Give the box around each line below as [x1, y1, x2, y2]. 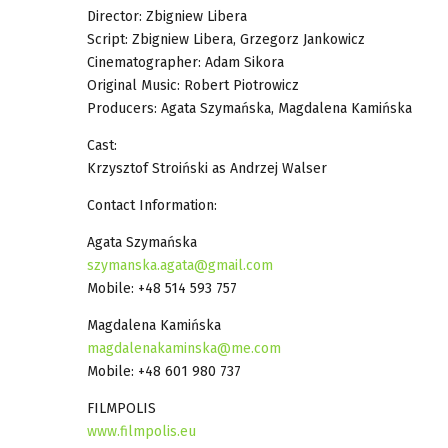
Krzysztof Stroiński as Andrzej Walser [87, 159, 327, 177]
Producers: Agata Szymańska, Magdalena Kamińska [87, 99, 412, 117]
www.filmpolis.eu [87, 422, 196, 440]
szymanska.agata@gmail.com [87, 256, 273, 274]
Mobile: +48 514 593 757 [87, 279, 237, 297]
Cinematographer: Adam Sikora [87, 53, 284, 71]
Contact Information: [87, 196, 217, 214]
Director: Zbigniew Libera [87, 7, 247, 25]
